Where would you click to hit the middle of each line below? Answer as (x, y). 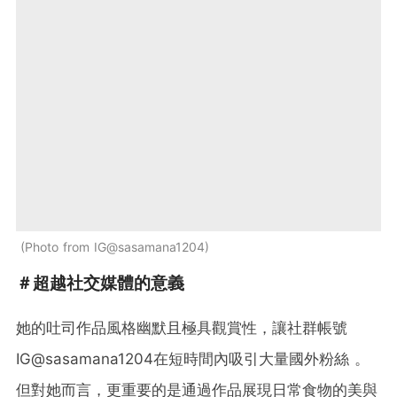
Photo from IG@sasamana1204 (115, 247)
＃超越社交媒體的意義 (100, 284)
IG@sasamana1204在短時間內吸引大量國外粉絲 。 (193, 359)
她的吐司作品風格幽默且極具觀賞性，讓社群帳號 (182, 328)
